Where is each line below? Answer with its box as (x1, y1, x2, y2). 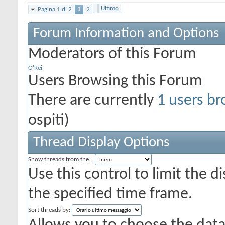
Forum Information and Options (33, 26, 219, 41)
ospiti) (28, 113, 69, 129)
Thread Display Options (33, 135, 169, 150)
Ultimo (101, 5, 119, 12)
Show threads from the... (28, 156, 93, 163)
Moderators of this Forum (28, 46, 196, 62)
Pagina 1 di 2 (38, 6, 72, 13)
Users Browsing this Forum (28, 73, 202, 89)
